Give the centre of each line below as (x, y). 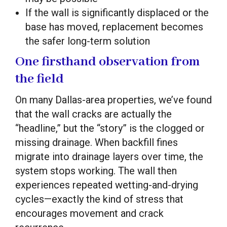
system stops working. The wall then (96, 171)
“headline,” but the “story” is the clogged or (110, 128)
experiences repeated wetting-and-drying (107, 185)
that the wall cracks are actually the (93, 114)
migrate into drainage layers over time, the (109, 156)
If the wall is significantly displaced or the (117, 12)
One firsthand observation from (108, 62)
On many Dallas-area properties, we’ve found (113, 100)
